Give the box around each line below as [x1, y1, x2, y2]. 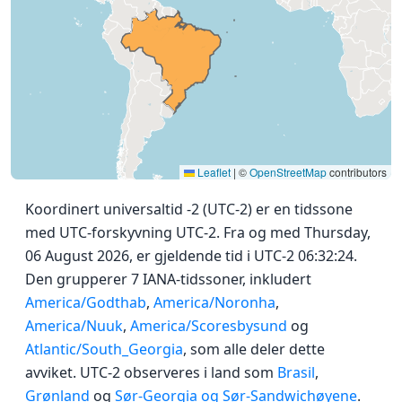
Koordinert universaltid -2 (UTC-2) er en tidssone [25, 199, 353, 220]
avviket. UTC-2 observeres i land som [25, 363, 277, 383]
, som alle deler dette [183, 339, 325, 360]
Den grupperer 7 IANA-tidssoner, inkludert [25, 269, 311, 290]
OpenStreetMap [249, 164, 327, 180]
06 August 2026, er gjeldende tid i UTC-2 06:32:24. [25, 246, 357, 267]
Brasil [277, 363, 315, 383]
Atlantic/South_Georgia [25, 339, 183, 360]
